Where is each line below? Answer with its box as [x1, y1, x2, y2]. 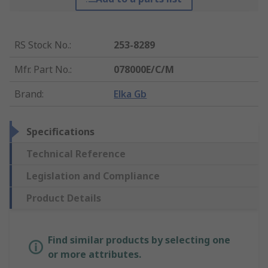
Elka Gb [114, 87, 147, 101]
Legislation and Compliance [26, 169, 160, 183]
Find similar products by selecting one [48, 233, 230, 247]
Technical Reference [26, 147, 126, 161]
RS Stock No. [14, 38, 69, 52]
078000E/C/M [114, 63, 175, 77]
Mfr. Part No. [14, 63, 70, 77]
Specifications [26, 125, 95, 139]
